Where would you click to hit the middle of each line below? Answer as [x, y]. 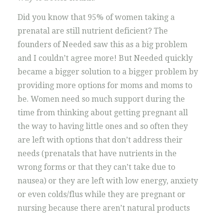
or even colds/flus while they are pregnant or [101, 194]
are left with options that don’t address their [100, 140]
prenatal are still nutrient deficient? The [92, 31]
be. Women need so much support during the [101, 99]
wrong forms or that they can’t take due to [96, 167]
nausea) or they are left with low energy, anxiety [108, 181]
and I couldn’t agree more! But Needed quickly [105, 58]
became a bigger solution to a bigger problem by [108, 72]
